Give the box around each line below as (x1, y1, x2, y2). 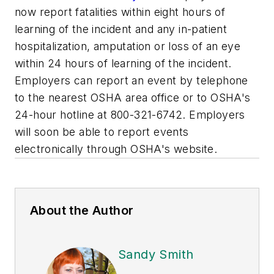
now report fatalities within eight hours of (15, 5, 226, 18)
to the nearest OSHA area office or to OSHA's (15, 91, 251, 104)
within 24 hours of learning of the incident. (15, 56, 232, 70)
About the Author (30, 202, 134, 218)
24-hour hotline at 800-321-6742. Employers (15, 108, 245, 121)
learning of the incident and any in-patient (15, 22, 228, 35)
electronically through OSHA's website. (15, 142, 218, 155)
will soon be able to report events (15, 125, 189, 138)
